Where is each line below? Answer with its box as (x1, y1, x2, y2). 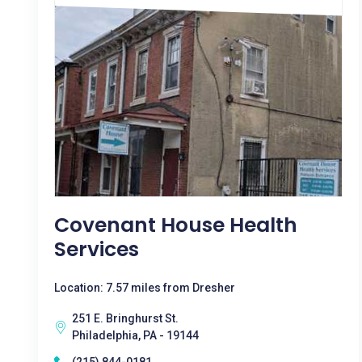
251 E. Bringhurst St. (72, 312, 179, 325)
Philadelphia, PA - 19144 (72, 329, 199, 342)
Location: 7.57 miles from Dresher (54, 281, 235, 294)
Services (54, 235, 139, 263)
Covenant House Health (54, 211, 297, 239)
